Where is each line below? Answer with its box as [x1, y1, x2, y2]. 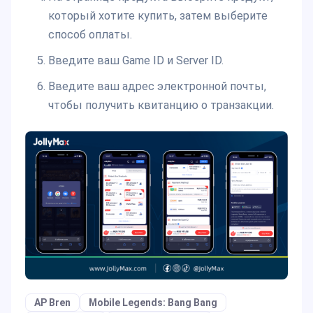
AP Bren [34, 297, 71, 309]
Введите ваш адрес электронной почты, [48, 79, 266, 93]
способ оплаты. [48, 27, 132, 41]
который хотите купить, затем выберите [48, 8, 268, 22]
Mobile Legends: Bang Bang [89, 297, 217, 309]
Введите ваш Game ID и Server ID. [48, 53, 224, 67]
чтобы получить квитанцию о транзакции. [48, 98, 274, 112]
